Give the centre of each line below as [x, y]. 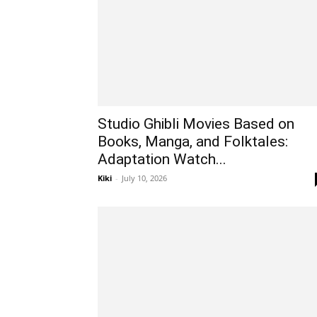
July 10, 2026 [144, 178]
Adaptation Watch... [162, 159]
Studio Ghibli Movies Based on [196, 124]
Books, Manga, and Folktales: [193, 142]
